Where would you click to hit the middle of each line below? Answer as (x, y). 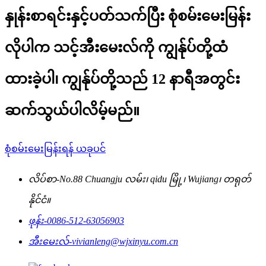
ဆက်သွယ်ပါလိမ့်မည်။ (72, 110)
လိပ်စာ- (44, 179)
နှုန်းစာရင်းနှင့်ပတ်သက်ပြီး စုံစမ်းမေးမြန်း (128, 16)
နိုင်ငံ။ (39, 199)
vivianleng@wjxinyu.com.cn (125, 241)
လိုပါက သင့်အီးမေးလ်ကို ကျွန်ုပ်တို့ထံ (116, 47)
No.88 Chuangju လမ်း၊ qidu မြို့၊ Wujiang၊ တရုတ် (155, 179)
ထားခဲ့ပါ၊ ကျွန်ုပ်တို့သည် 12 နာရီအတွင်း (122, 79)
